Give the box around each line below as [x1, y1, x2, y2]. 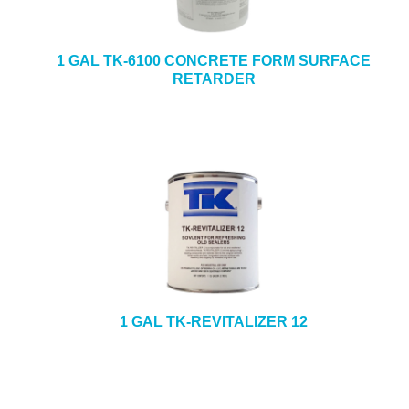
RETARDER [172, 71, 256, 87]
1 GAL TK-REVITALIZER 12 [120, 314, 308, 330]
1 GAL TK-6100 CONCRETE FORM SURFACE [57, 53, 371, 68]
